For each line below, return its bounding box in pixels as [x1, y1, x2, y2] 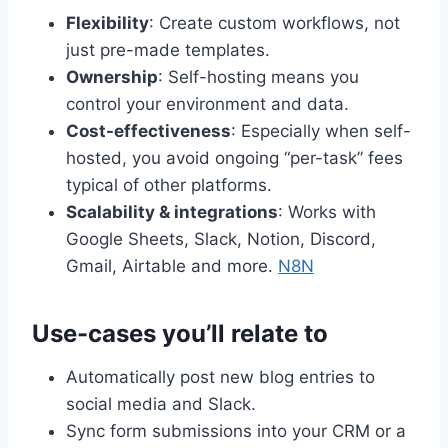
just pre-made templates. [66, 40, 270, 61]
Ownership [66, 67, 158, 88]
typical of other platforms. [66, 175, 272, 196]
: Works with [278, 202, 376, 223]
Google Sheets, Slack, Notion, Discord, [66, 229, 376, 250]
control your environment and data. [66, 94, 349, 115]
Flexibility [66, 13, 149, 34]
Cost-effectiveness [66, 121, 231, 142]
